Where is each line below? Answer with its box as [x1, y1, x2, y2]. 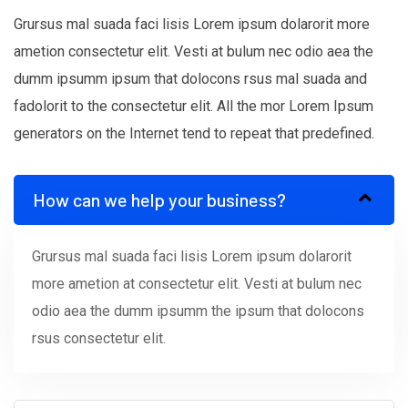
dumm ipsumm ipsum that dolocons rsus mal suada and [14, 69, 367, 87]
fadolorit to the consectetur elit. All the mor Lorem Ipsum [14, 97, 373, 115]
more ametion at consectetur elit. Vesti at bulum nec [32, 274, 362, 292]
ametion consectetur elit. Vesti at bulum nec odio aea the [14, 42, 373, 60]
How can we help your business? [33, 188, 286, 210]
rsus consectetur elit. [32, 329, 166, 347]
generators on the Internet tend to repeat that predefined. [14, 124, 374, 142]
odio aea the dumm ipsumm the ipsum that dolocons [32, 301, 364, 320]
